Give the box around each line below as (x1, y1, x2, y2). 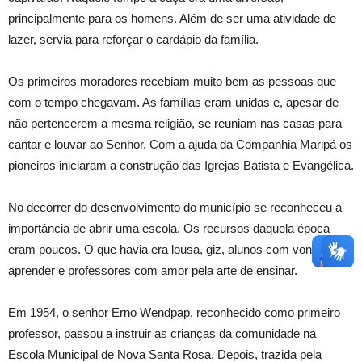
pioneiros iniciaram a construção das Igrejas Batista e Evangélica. (8, 158, 354, 172)
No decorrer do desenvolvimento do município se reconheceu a (8, 200, 342, 214)
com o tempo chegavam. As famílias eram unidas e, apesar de (8, 95, 339, 109)
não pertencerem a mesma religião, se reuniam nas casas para (8, 116, 342, 130)
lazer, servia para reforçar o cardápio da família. (8, 32, 259, 46)
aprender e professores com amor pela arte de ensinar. (8, 263, 297, 277)
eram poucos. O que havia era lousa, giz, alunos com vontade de (8, 242, 351, 256)
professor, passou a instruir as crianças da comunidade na (8, 326, 316, 340)
